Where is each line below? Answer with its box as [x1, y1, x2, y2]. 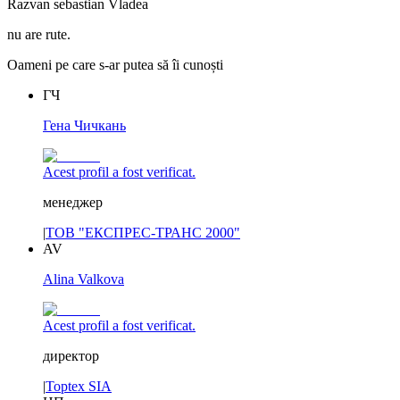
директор [43, 348, 99, 364]
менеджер [43, 195, 103, 211]
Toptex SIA [46, 379, 112, 395]
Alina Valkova [43, 271, 124, 287]
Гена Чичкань [43, 118, 126, 134]
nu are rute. [7, 27, 71, 43]
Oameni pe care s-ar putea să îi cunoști [7, 57, 223, 73]
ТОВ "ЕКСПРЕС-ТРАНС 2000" [46, 225, 240, 241]
